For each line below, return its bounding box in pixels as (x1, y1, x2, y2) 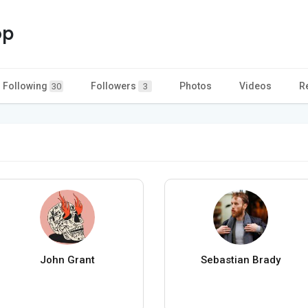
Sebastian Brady (201, 253, 281, 266)
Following (3, 80, 49, 91)
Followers (91, 80, 138, 91)
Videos (239, 80, 272, 91)
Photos (179, 80, 212, 91)
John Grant (39, 253, 95, 266)
